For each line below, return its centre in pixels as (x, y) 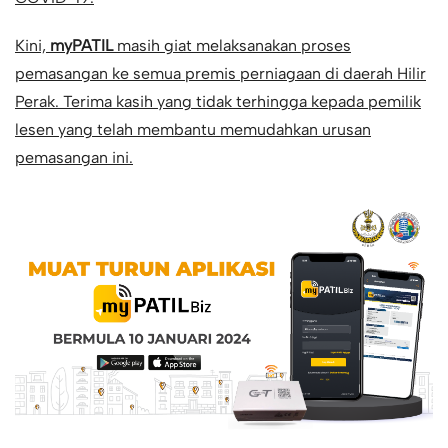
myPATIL (81, 45)
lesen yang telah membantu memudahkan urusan (193, 129)
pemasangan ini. (74, 157)
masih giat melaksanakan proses (232, 45)
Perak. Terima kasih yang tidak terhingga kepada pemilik (218, 101)
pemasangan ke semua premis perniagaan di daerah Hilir (220, 73)
